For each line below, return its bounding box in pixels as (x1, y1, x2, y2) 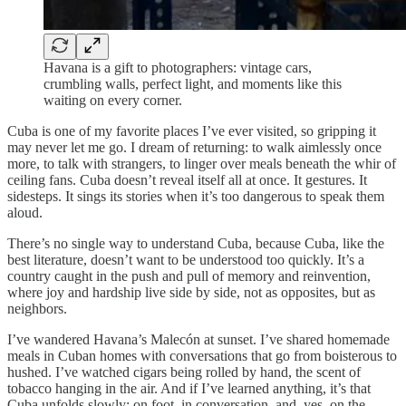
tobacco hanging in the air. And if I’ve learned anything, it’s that (7, 380, 371, 396)
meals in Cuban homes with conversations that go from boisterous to (7, 347, 397, 363)
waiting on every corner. (43, 92, 182, 108)
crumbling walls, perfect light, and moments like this (43, 75, 342, 92)
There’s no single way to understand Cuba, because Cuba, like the (7, 235, 384, 251)
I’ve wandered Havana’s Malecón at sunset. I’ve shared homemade (7, 331, 390, 347)
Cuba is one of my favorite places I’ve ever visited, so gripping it (7, 122, 376, 139)
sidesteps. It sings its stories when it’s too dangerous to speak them (7, 188, 384, 204)
